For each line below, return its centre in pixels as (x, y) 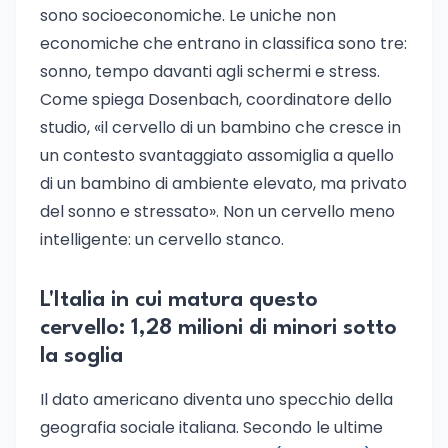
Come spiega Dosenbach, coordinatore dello (216, 99)
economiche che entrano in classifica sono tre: (223, 43)
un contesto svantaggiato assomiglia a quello (217, 155)
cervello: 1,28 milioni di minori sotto (218, 328)
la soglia (81, 356)
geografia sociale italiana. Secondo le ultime (211, 427)
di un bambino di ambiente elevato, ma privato (223, 183)
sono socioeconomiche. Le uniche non (188, 15)
